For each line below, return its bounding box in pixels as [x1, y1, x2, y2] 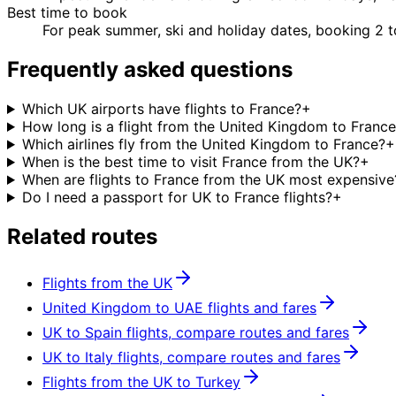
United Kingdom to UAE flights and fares [42, 298, 316, 316]
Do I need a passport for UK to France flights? [21, 188, 332, 206]
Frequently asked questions [7, 57, 293, 83]
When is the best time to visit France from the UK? [21, 153, 360, 171]
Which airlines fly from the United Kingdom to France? [21, 135, 385, 153]
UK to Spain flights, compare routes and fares [42, 323, 349, 341]
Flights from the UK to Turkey [42, 372, 240, 391]
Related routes [7, 223, 157, 249]
